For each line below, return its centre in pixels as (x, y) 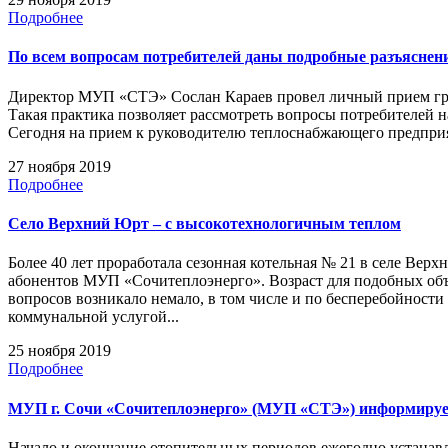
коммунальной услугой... (93, 317)
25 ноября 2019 (59, 351)
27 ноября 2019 (59, 166)
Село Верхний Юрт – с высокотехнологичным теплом (204, 223)
